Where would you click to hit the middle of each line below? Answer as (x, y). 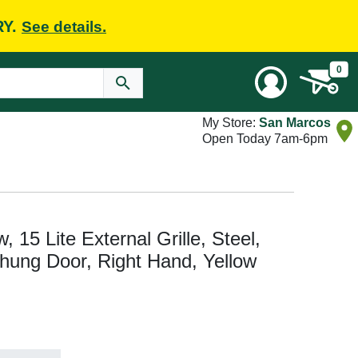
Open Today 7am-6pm (265, 139)
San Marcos (295, 123)
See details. (64, 26)
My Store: (231, 123)
